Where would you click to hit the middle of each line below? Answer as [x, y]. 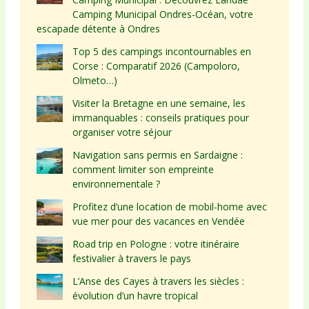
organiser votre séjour [122, 132]
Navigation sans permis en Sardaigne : [157, 154]
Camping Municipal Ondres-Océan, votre [162, 14]
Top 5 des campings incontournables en [161, 51]
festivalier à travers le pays [131, 258]
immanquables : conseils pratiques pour [160, 117]
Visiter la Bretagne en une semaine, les [159, 103]
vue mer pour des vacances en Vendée [158, 221]
